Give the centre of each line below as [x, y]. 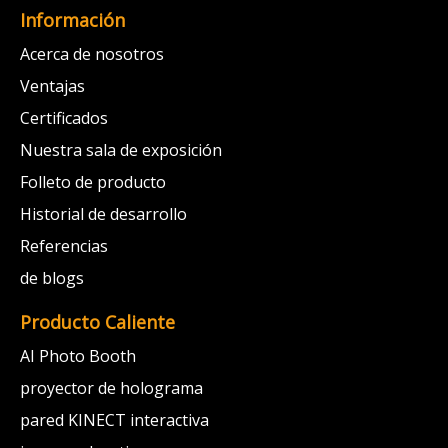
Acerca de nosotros [92, 54]
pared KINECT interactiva [114, 420]
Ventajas [52, 86]
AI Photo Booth [78, 356]
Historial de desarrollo [103, 214]
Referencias [64, 246]
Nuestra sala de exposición [121, 150]
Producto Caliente [97, 322]
